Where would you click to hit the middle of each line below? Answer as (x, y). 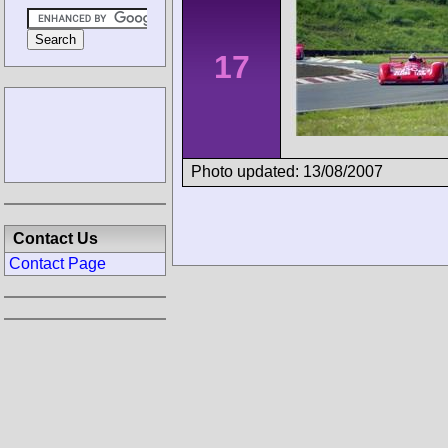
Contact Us (55, 238)
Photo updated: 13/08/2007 (287, 171)
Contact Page (57, 263)
